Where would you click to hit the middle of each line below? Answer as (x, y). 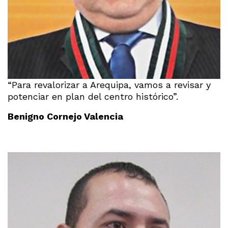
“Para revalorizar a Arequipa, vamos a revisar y (109, 84)
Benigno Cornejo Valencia (65, 116)
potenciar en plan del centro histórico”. (93, 96)
